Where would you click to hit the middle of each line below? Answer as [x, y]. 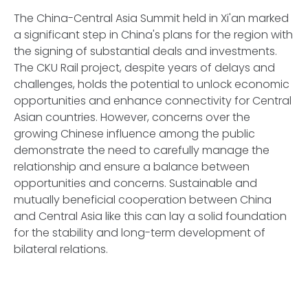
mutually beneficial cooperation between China [143, 200]
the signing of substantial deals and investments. [145, 51]
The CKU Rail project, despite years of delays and [144, 68]
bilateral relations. [61, 249]
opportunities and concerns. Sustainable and [135, 183]
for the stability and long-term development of [140, 233]
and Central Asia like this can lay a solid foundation [150, 216]
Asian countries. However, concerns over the [132, 117]
